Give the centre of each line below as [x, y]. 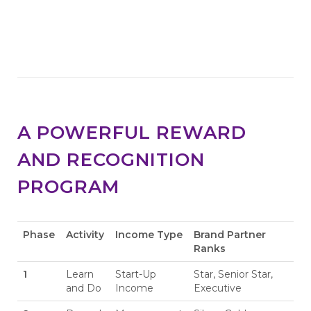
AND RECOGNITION [111, 159]
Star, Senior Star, [233, 274]
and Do [84, 288]
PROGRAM [69, 186]
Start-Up [136, 274]
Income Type [149, 234]
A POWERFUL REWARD [132, 132]
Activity [85, 234]
